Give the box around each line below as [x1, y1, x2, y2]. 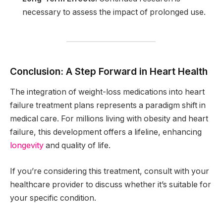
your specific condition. [10, 193, 96, 203]
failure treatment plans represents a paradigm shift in [10, 100, 206, 110]
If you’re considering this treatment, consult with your [10, 166, 209, 176]
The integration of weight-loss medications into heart [10, 87, 205, 97]
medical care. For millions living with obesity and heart [10, 113, 208, 123]
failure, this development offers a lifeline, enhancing [10, 127, 202, 137]
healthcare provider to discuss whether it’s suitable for [10, 179, 211, 189]
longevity [10, 140, 44, 150]
